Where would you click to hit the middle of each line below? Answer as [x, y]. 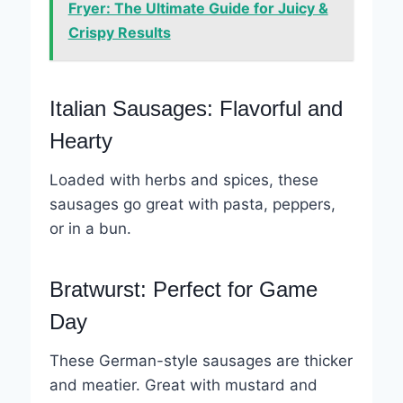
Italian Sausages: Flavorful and [196, 109]
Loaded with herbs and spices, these [184, 180]
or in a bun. [90, 229]
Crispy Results [119, 33]
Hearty [81, 141]
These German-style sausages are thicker [201, 361]
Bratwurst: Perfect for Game [183, 290]
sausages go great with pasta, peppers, [192, 205]
